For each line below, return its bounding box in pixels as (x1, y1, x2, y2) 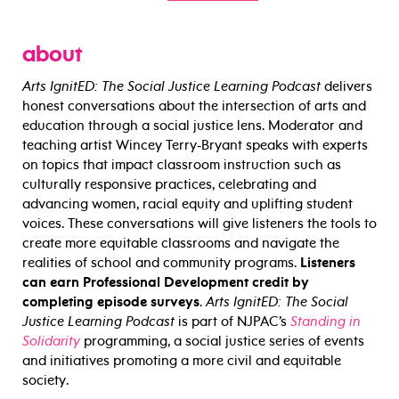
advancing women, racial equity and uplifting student (22, 196, 353, 213)
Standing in (290, 313, 361, 330)
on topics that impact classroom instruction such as (22, 157, 341, 174)
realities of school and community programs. (22, 255, 300, 272)
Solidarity (22, 333, 80, 350)
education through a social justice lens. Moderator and (22, 118, 362, 134)
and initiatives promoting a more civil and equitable (22, 353, 341, 370)
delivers (324, 78, 372, 95)
